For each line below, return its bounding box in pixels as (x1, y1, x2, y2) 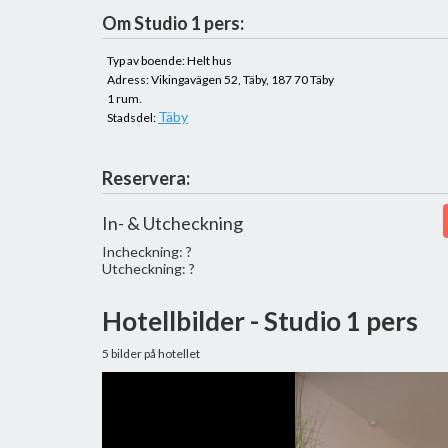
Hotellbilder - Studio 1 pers (102, 305, 418, 337)
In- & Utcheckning (102, 212, 243, 234)
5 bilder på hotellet (102, 346, 200, 361)
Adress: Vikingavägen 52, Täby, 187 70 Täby (107, 72, 334, 87)
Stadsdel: (107, 110, 158, 125)
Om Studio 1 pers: (102, 12, 244, 34)
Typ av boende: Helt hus (107, 53, 232, 68)
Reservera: (102, 167, 190, 189)
